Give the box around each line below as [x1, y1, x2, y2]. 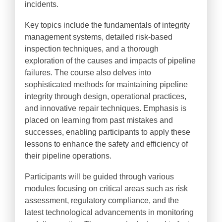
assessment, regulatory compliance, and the [25, 196, 179, 205]
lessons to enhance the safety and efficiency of [25, 140, 188, 148]
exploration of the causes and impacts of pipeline [25, 56, 196, 65]
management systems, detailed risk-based [25, 33, 172, 41]
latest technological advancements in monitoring [25, 208, 194, 217]
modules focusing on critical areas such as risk [25, 184, 188, 193]
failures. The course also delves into [25, 68, 151, 77]
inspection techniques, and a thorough [25, 45, 159, 53]
